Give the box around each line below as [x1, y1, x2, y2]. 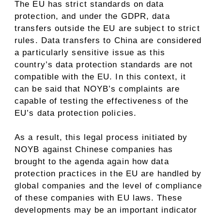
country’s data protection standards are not [15, 60, 193, 69]
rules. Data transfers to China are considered [15, 35, 202, 45]
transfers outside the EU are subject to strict [15, 23, 200, 33]
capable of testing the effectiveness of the [15, 96, 189, 106]
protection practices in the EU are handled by [15, 169, 202, 178]
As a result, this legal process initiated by [15, 133, 188, 142]
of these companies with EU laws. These [15, 193, 182, 202]
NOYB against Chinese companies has [15, 145, 173, 154]
